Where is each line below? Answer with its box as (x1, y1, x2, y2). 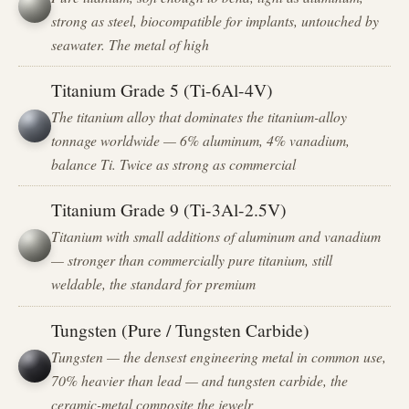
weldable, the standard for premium (51, 274, 257, 294)
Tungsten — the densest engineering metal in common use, (51, 346, 387, 366)
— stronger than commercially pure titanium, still (51, 250, 333, 270)
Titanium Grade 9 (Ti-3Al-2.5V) (51, 197, 288, 222)
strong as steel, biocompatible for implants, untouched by (51, 10, 380, 30)
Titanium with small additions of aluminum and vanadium (51, 226, 382, 246)
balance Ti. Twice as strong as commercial (51, 153, 297, 173)
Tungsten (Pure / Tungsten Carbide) (51, 317, 310, 341)
